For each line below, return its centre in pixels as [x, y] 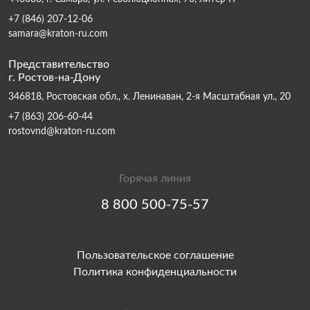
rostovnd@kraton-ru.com [62, 131]
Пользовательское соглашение [155, 255]
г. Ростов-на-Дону [54, 77]
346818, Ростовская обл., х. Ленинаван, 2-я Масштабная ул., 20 [149, 97]
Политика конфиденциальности [155, 272]
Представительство [59, 64]
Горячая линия [155, 179]
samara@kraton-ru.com [58, 34]
